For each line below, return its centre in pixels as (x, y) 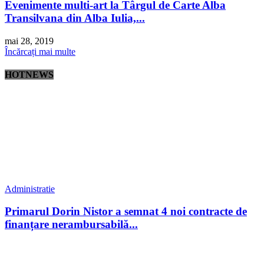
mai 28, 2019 (29, 41)
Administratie (30, 189)
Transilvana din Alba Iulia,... (75, 18)
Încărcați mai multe (40, 52)
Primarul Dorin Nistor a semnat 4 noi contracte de (126, 212)
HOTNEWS (29, 75)
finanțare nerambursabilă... (71, 225)
